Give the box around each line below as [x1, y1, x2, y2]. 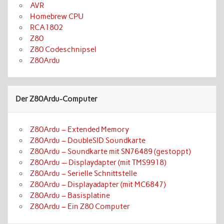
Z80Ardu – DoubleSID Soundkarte [30, 135, 146, 145]
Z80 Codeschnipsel [30, 44, 97, 54]
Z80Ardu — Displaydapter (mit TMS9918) [30, 157, 166, 167]
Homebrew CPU [30, 11, 84, 21]
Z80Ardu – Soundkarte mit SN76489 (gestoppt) [30, 146, 191, 156]
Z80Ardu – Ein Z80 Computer [30, 201, 130, 211]
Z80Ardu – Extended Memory [30, 124, 129, 134]
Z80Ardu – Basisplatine [30, 190, 110, 200]
